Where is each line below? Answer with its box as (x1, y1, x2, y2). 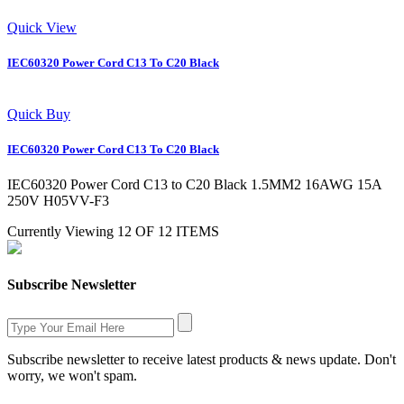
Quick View (7, 19, 77, 35)
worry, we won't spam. (7, 367, 137, 383)
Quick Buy (7, 106, 70, 122)
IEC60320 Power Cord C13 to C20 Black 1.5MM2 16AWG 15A (7, 177, 381, 193)
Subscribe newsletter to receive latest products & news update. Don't (7, 351, 396, 367)
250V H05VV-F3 (7, 193, 109, 209)
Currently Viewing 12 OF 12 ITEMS (7, 224, 219, 240)
